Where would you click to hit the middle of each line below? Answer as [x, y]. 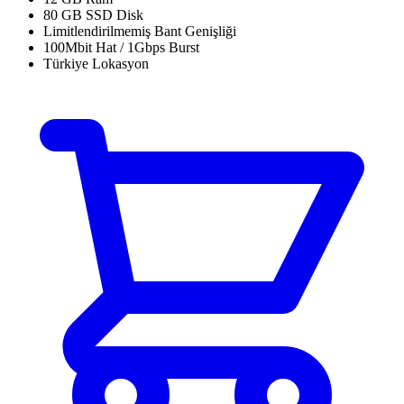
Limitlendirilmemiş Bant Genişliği [140, 31]
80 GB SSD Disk [93, 14]
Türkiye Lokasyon [96, 63]
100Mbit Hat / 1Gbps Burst [121, 47]
